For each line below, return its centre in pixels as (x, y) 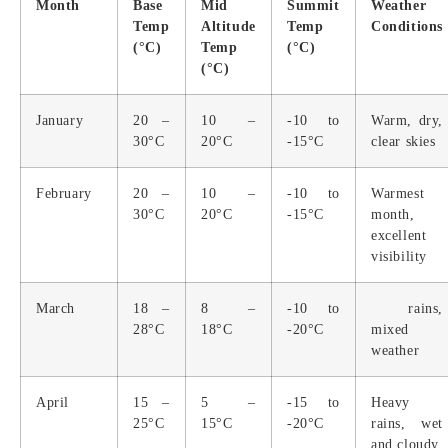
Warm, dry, (407, 120)
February (64, 193)
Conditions (407, 26)
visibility (399, 256)
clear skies (403, 141)
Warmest (398, 193)
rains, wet (407, 423)
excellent (399, 235)
